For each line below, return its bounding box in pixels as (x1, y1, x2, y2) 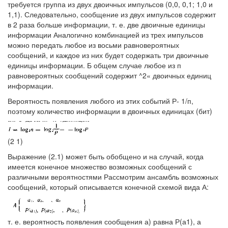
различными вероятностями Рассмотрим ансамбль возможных (8, 172, 218, 182)
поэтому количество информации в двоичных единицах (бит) (8, 106, 212, 116)
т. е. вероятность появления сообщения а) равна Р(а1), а (8, 216, 201, 227)
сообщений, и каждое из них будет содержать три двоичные (8, 50, 209, 60)
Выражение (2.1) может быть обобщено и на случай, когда (8, 151, 204, 162)
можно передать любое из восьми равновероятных (8, 40, 179, 50)
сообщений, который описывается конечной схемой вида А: (8, 182, 209, 192)
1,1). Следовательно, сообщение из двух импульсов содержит (8, 9, 216, 19)
